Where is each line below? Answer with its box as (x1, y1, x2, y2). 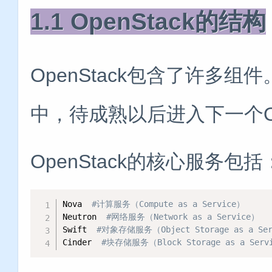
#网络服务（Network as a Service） (106, 211, 260, 222)
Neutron (63, 211, 107, 222)
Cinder (63, 237, 102, 247)
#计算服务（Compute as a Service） (92, 199, 245, 209)
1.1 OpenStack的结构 (30, 8, 266, 35)
